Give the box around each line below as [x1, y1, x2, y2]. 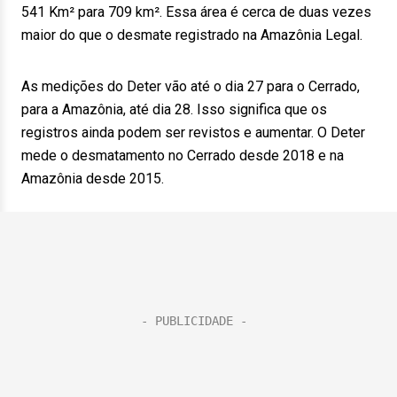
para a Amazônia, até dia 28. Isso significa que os [21, 101, 327, 118]
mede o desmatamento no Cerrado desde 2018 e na [21, 147, 344, 164]
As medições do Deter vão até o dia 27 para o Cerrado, [21, 78, 360, 95]
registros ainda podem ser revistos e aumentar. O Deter [21, 124, 365, 141]
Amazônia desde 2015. [21, 170, 164, 187]
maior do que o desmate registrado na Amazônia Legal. [21, 27, 362, 43]
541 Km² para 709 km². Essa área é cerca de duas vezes [21, 4, 371, 20]
